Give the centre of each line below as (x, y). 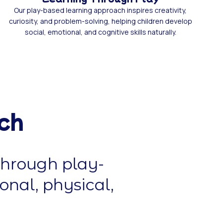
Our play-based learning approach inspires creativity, (101, 10)
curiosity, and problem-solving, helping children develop (100, 21)
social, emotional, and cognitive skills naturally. (100, 32)
